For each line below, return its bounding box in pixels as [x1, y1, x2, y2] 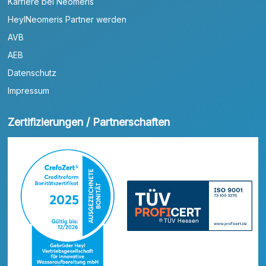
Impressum [8, 85, 50, 96]
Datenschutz [8, 67, 57, 78]
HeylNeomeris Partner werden [8, 14, 127, 24]
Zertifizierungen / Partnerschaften [8, 115, 170, 128]
